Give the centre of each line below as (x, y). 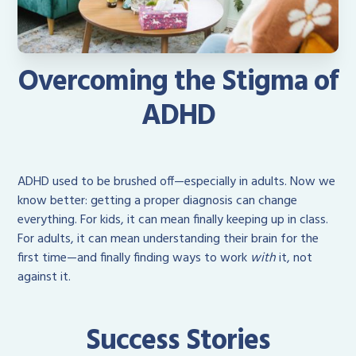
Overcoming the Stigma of (178, 83)
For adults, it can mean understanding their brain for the (168, 240)
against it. (44, 278)
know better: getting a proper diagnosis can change (158, 201)
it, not (294, 259)
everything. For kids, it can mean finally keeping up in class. (173, 221)
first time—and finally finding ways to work (134, 259)
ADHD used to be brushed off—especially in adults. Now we (177, 182)
